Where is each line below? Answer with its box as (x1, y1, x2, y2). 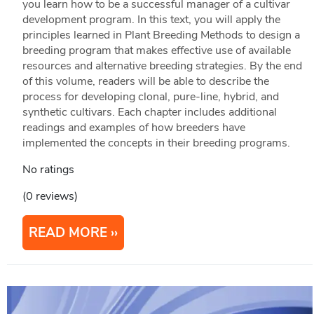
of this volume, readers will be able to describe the (22, 74, 269, 90)
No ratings (22, 162, 74, 178)
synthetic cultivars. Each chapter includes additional (22, 104, 277, 121)
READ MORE (28, 224, 107, 243)
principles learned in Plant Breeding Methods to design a (22, 27, 300, 43)
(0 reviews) (22, 189, 78, 205)
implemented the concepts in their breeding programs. (22, 135, 290, 151)
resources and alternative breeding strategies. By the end (22, 58, 302, 74)
